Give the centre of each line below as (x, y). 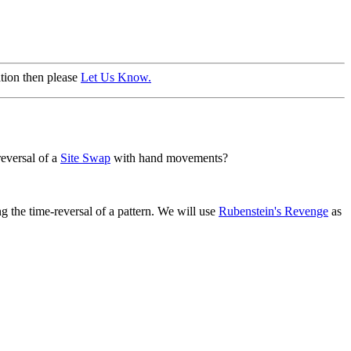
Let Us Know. (116, 77)
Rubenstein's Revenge (273, 211)
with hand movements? (169, 157)
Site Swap (85, 157)
